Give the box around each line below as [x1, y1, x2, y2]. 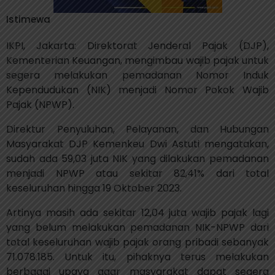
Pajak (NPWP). [6, 98, 74, 112]
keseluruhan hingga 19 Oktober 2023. [6, 181, 182, 195]
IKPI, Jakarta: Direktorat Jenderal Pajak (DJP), [6, 39, 269, 53]
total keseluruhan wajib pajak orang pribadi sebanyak [6, 235, 269, 249]
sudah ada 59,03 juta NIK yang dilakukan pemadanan [6, 152, 269, 166]
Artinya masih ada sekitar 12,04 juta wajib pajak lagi [6, 206, 269, 220]
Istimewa [6, 13, 50, 26]
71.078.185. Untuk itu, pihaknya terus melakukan [6, 250, 269, 264]
